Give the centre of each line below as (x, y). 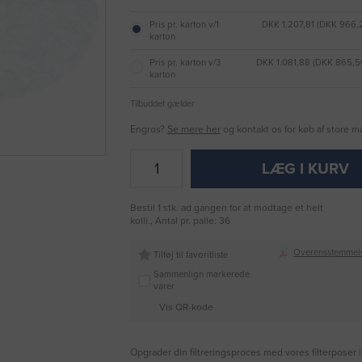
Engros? (149, 130)
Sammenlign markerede (201, 275)
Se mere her (194, 130)
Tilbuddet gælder (162, 104)
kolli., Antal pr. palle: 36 (180, 221)
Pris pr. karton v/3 (185, 63)
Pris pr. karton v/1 (184, 25)
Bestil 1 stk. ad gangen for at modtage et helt (227, 208)
